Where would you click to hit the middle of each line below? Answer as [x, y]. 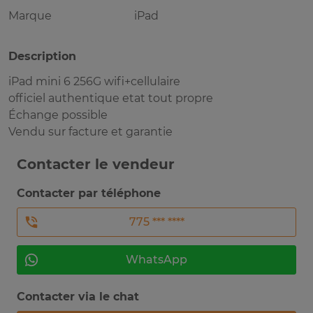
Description [42, 57]
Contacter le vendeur [96, 165]
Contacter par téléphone [89, 194]
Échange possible [58, 115]
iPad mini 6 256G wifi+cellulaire [94, 82]
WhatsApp [156, 260]
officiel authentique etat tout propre [111, 99]
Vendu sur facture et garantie [90, 132]
